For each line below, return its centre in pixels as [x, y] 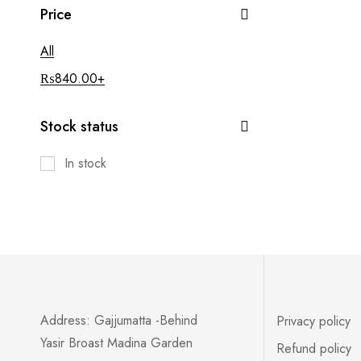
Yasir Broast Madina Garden [118, 343]
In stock [85, 163]
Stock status [79, 127]
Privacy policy [314, 321]
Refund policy [314, 349]
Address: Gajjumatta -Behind [119, 320]
